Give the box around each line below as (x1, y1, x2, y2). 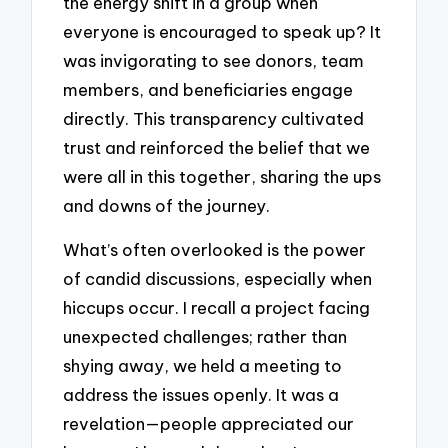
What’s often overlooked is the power (63, 239, 367, 261)
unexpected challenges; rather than (63, 326, 348, 348)
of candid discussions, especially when (63, 268, 373, 290)
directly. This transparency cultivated (63, 107, 365, 129)
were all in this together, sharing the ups (63, 165, 382, 187)
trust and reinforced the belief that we (63, 136, 371, 158)
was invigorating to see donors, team (63, 49, 365, 71)
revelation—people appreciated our (63, 413, 355, 435)
